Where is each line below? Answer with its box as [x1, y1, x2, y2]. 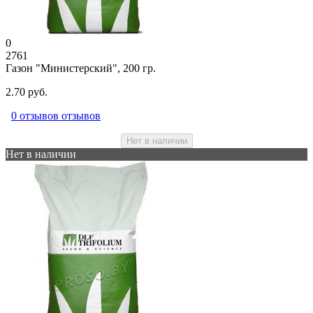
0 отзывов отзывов [11, 110, 101, 122]
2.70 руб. [6, 86, 48, 99]
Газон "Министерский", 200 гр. [6, 62, 156, 75]
